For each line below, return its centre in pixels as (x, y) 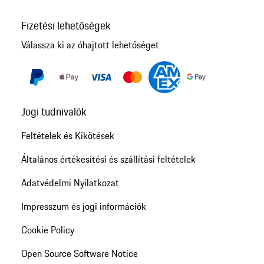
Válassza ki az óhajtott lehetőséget (90, 44)
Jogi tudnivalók (54, 112)
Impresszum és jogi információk (83, 207)
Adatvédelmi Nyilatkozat (70, 183)
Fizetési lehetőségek (66, 25)
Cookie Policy (47, 230)
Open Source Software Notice (79, 254)
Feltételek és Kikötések (67, 136)
